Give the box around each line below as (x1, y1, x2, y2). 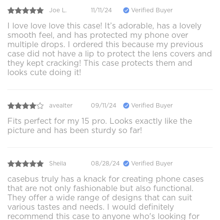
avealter (49, 102, 73, 110)
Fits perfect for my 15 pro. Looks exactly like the (7, 116, 192, 126)
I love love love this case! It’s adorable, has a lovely (7, 21, 201, 30)
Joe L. (49, 6, 67, 14)
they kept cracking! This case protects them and (7, 58, 192, 68)
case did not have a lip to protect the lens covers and (7, 49, 212, 58)
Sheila (49, 160, 66, 167)
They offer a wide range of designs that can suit (7, 192, 192, 202)
